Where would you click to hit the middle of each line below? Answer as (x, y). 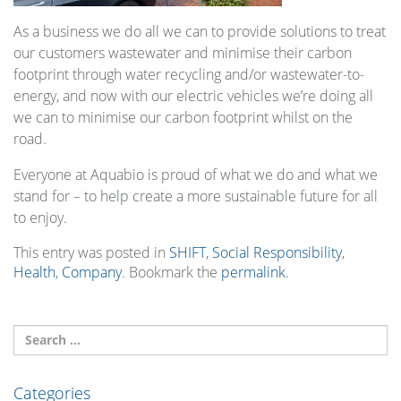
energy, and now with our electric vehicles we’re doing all (193, 95)
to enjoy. (40, 217)
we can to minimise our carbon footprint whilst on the (183, 117)
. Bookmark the (171, 272)
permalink (253, 272)
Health (34, 272)
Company (92, 272)
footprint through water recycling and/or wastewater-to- (189, 74)
